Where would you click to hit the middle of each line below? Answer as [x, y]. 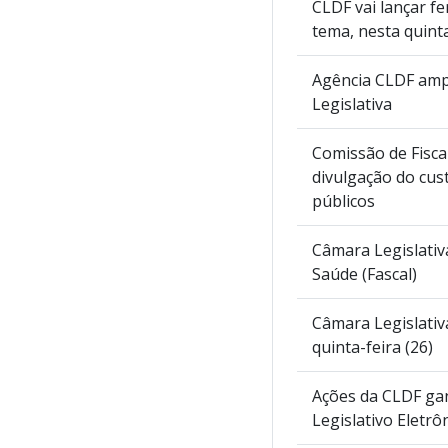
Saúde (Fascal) [364, 273]
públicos [343, 200]
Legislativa [352, 103]
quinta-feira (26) [372, 346]
